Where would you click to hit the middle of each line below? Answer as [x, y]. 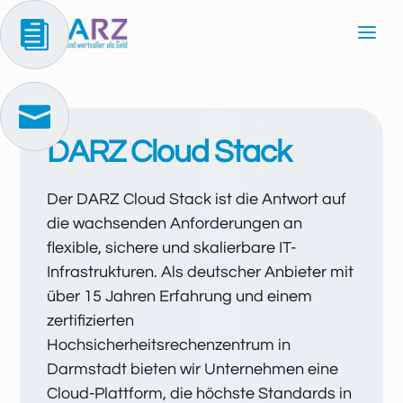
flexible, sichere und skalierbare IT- [172, 248]
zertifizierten [91, 321]
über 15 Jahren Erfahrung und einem [180, 296]
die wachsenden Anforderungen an [175, 224]
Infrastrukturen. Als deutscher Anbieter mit [201, 272]
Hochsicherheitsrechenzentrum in [169, 345]
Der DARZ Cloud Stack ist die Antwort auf [197, 199]
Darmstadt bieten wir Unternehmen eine [193, 369]
